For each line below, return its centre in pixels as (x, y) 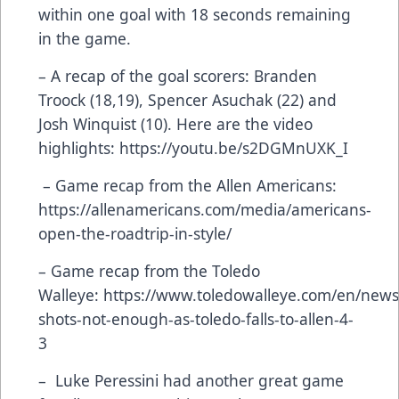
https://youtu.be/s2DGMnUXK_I (234, 147)
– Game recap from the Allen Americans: (187, 185)
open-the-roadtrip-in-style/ (135, 233)
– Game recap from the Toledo (149, 270)
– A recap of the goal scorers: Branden (178, 75)
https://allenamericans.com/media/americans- (205, 209)
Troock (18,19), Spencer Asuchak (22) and (187, 99)
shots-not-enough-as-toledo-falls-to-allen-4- (196, 318)
